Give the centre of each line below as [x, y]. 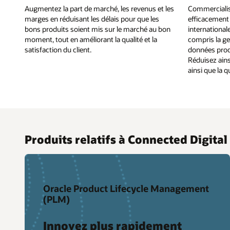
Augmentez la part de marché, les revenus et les [99, 8]
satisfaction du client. [58, 49]
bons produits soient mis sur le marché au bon [98, 29]
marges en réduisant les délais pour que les [92, 18]
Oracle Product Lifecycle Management [126, 189]
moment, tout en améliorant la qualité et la [91, 39]
